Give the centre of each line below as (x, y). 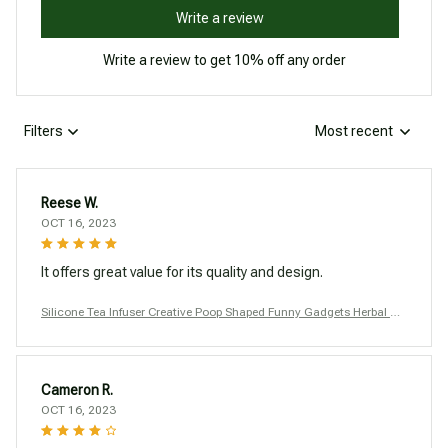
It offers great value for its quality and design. (182, 271)
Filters (43, 131)
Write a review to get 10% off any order (224, 59)
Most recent (354, 131)
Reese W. (69, 202)
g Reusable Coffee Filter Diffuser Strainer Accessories (182, 330)
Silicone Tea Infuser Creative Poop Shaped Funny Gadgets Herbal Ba (223, 311)
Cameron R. (77, 389)
